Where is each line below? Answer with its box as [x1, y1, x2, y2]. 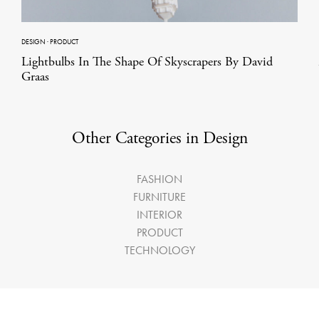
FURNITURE [133, 189, 186, 205]
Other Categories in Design [71, 127, 248, 150]
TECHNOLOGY [124, 243, 195, 258]
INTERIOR [137, 207, 182, 223]
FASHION [137, 172, 182, 187]
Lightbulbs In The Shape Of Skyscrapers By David [21, 53, 273, 70]
